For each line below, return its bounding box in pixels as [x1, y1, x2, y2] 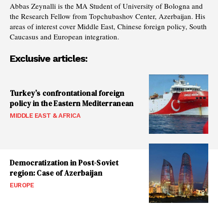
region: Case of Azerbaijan [10, 167, 102, 178]
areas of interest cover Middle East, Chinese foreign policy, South [10, 21, 207, 31]
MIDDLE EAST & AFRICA [10, 112, 80, 120]
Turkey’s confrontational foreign [10, 88, 125, 99]
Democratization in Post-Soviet [10, 157, 119, 168]
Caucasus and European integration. [10, 31, 119, 41]
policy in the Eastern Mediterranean [10, 98, 134, 109]
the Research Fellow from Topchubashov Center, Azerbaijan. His [10, 11, 205, 21]
